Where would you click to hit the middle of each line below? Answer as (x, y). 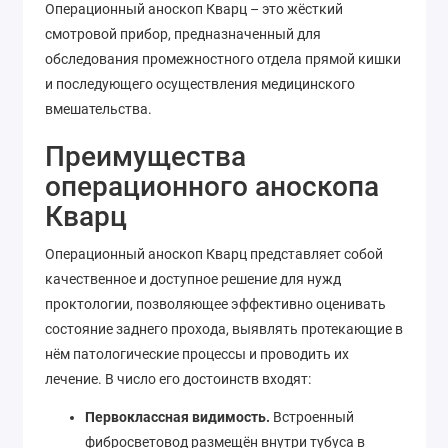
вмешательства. (98, 108)
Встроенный (312, 417)
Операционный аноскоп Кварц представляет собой (214, 253)
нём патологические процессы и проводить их (197, 353)
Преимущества (145, 156)
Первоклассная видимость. (177, 417)
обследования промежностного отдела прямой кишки (223, 58)
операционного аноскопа (212, 186)
